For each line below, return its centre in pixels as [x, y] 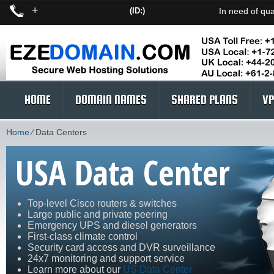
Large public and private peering [98, 214]
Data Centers [61, 132]
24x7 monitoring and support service [106, 258]
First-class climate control [83, 236]
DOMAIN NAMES [111, 100]
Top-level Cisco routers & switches [102, 203]
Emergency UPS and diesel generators [112, 225]
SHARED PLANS [205, 100]
